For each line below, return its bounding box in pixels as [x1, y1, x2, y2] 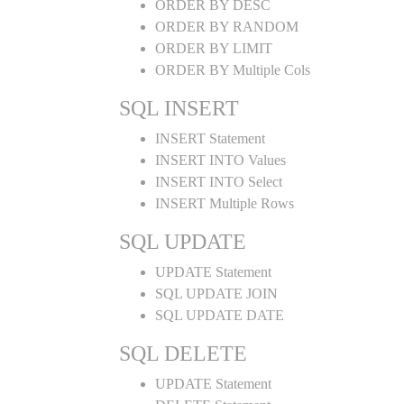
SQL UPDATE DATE [155, 308, 284, 323]
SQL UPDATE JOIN [155, 286, 278, 301]
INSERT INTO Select [155, 174, 282, 189]
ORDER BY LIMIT [155, 41, 272, 56]
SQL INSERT [119, 96, 239, 120]
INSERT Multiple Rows [155, 196, 294, 211]
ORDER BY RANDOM [155, 19, 298, 34]
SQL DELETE [119, 342, 247, 365]
